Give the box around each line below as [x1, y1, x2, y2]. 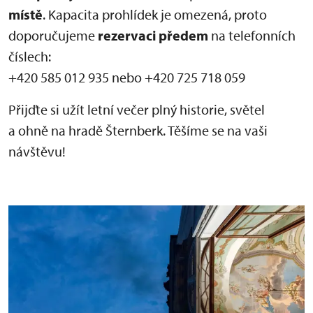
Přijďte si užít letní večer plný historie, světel [8, 101, 265, 119]
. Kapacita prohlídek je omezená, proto [43, 6, 267, 24]
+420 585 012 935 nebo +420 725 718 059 [8, 68, 245, 87]
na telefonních [208, 27, 296, 45]
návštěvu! [8, 143, 66, 161]
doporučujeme [8, 27, 98, 45]
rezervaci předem [98, 27, 208, 45]
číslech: [8, 48, 51, 66]
